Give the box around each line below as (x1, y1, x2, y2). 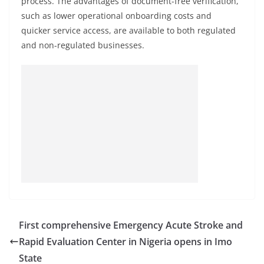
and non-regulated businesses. (21, 39, 144, 51)
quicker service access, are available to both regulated (21, 25, 236, 36)
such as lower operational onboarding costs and (21, 10, 212, 21)
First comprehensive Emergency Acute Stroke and (19, 219, 243, 232)
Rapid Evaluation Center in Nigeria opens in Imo (19, 235, 232, 248)
